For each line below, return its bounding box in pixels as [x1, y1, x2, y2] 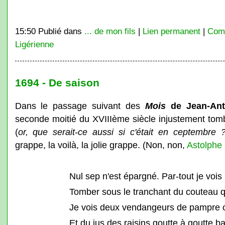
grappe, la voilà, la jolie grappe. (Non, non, [15, 140, 187, 150]
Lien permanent [142, 27, 200, 36]
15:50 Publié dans [15, 27, 84, 36]
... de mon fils [84, 27, 136, 36]
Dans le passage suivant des [15, 100, 146, 111]
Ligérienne [15, 40, 54, 49]
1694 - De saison [15, 77, 99, 88]
